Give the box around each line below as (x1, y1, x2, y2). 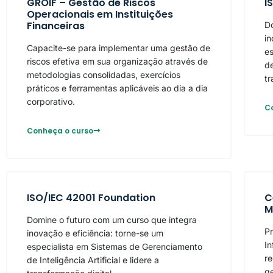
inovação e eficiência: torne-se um (27, 228, 163, 239)
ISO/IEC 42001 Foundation (27, 191, 155, 205)
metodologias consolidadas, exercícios (27, 69, 180, 80)
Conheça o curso (27, 125, 93, 136)
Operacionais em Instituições (27, 7, 173, 22)
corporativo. (27, 96, 75, 107)
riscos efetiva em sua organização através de (27, 56, 208, 67)
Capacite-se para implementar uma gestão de (27, 43, 210, 54)
